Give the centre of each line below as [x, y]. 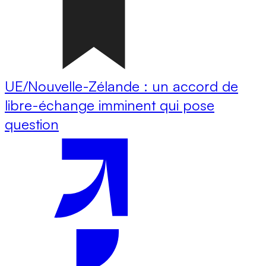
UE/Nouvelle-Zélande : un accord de [121, 86]
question [32, 124]
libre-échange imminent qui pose [110, 105]
